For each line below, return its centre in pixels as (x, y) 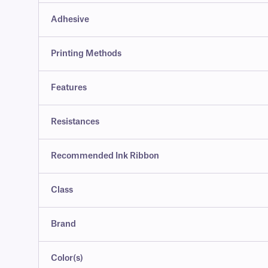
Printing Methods (86, 54)
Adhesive (70, 20)
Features (69, 88)
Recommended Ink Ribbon (105, 156)
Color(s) (67, 259)
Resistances (75, 122)
